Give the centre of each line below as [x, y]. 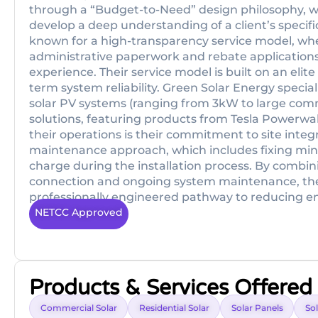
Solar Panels [257, 308]
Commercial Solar [79, 308]
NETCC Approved [79, 212]
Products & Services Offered [171, 288]
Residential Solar [174, 308]
